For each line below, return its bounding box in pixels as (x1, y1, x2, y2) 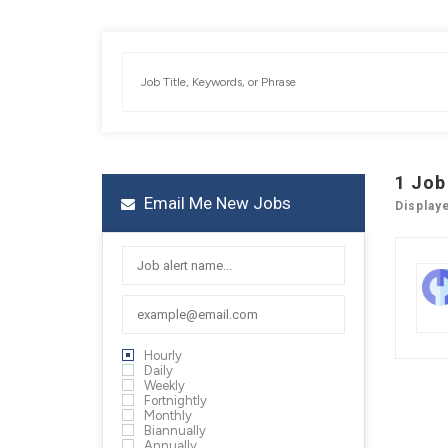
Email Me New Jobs (140, 193, 291, 213)
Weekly (144, 378, 185, 393)
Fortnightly (144, 393, 207, 408)
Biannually (144, 423, 206, 438)
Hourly (144, 348, 182, 363)
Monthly (144, 408, 192, 423)
